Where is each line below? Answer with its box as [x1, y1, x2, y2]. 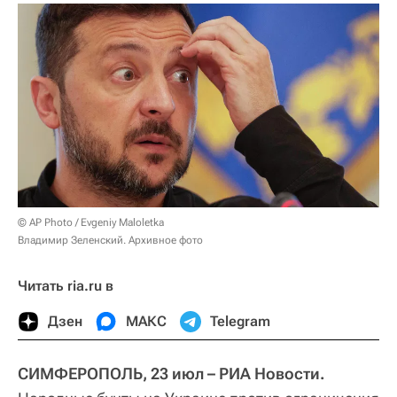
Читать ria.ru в [18, 276, 113, 294]
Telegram [210, 312, 270, 330]
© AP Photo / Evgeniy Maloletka [18, 215, 164, 229]
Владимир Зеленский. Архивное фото [18, 233, 203, 246]
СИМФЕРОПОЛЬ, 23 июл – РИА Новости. [18, 363, 325, 383]
